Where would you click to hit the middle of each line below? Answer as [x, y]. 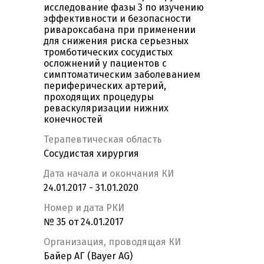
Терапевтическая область [103, 140]
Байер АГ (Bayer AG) [88, 256]
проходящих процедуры [99, 97]
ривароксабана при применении [120, 30]
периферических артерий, [105, 86]
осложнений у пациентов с [105, 64]
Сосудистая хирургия [91, 154]
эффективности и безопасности [117, 19]
